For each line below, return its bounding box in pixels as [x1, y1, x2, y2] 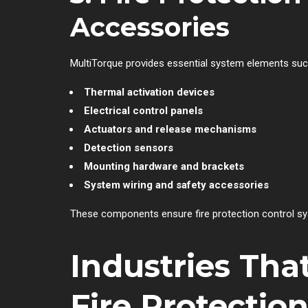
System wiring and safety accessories [84, 178, 269, 191]
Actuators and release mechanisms [84, 122, 256, 135]
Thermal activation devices [84, 85, 214, 98]
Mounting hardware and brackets [84, 159, 244, 173]
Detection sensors [84, 141, 173, 154]
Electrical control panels [84, 104, 203, 117]
